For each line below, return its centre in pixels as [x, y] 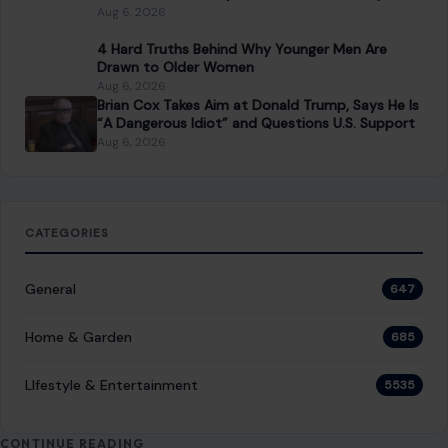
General [50, 288]
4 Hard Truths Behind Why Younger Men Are [242, 48]
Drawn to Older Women [175, 66]
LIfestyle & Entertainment [111, 384]
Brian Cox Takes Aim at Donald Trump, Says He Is [258, 104]
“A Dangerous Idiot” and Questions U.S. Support [258, 122]
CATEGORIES [67, 232]
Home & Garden [78, 336]
